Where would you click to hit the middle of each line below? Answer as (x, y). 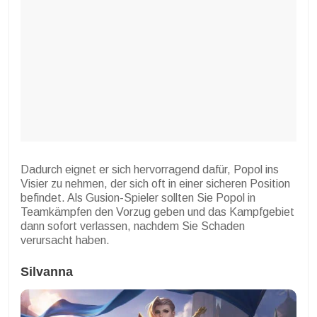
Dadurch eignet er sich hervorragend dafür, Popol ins (150, 170)
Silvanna (47, 272)
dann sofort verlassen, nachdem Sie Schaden (133, 226)
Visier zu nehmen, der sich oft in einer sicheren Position (155, 184)
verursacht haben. (65, 241)
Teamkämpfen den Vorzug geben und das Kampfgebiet (157, 212)
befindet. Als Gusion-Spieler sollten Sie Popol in (138, 198)
